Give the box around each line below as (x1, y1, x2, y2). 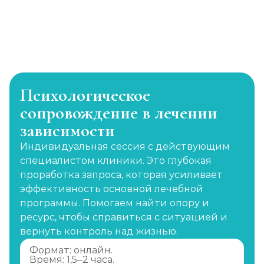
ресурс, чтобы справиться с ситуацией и (20, 212, 227, 223)
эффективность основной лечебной (20, 183, 203, 194)
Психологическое (20, 84, 150, 106)
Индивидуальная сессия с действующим (20, 141, 230, 152)
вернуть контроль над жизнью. (20, 226, 178, 237)
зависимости (20, 120, 115, 141)
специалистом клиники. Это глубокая (20, 155, 212, 166)
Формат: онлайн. (29, 245, 113, 256)
